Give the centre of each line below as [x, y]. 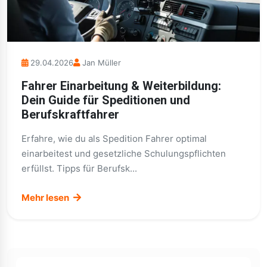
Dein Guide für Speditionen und [106, 100]
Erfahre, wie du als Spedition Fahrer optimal [114, 139]
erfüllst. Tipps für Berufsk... [79, 168]
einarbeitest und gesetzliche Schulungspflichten [124, 153]
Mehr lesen [46, 198]
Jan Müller [102, 63]
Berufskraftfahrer [70, 114]
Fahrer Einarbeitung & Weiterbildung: [121, 86]
